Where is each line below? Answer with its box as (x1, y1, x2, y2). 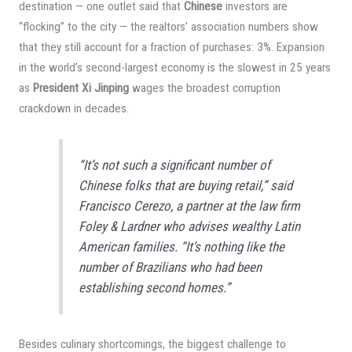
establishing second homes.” (79, 280, 231, 296)
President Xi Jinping (32, 81, 129, 96)
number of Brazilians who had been (79, 259, 262, 276)
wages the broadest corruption (128, 81, 280, 96)
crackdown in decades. (18, 101, 129, 116)
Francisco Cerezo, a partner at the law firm (79, 198, 301, 214)
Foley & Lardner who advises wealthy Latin (79, 218, 301, 235)
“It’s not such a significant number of (79, 157, 271, 174)
